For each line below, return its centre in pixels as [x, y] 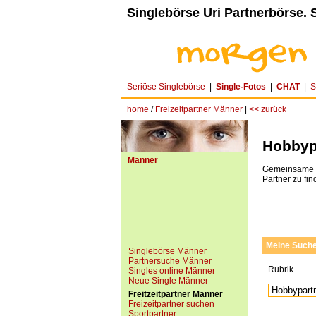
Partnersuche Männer [170, 261]
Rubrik [281, 270]
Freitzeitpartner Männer [176, 294]
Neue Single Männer [168, 281]
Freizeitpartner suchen [171, 304]
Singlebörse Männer [168, 251]
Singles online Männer [172, 271]
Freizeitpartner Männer [199, 109]
